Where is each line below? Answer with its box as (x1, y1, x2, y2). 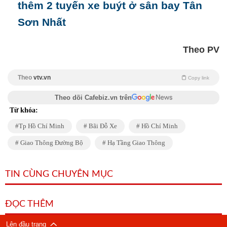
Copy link (188, 75, 209, 81)
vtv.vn (33, 74, 51, 82)
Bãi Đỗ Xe (87, 122, 117, 130)
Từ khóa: (10, 106, 38, 115)
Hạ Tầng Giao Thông (106, 139, 165, 147)
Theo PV (183, 45, 219, 55)
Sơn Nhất (18, 16, 66, 28)
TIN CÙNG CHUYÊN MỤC (5, 170, 113, 179)
